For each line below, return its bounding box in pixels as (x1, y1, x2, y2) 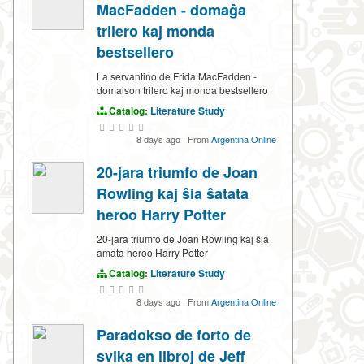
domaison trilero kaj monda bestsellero (97, 83, 268, 97)
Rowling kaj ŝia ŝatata (97, 183, 249, 205)
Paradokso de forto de (97, 324, 251, 346)
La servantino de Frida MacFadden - (97, 69, 257, 84)
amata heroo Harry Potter (97, 245, 208, 260)
